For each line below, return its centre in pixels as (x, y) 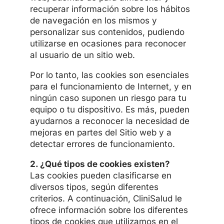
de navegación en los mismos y (93, 20)
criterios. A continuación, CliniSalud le (106, 198)
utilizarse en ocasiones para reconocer (108, 43)
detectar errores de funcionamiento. (102, 144)
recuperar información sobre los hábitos (110, 9)
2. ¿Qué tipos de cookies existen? (100, 164)
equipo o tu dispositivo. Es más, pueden (109, 109)
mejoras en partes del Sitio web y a (100, 132)
